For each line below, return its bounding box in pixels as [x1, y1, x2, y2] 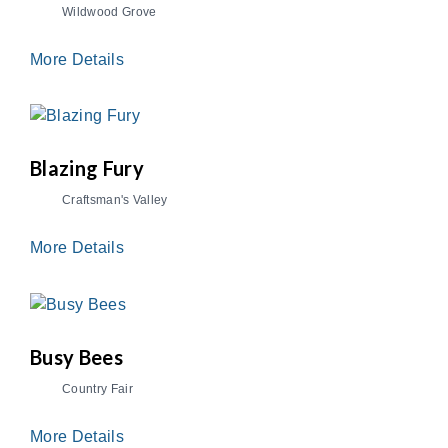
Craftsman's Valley [62, 193, 168, 208]
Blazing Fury [30, 156, 144, 181]
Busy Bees [30, 345, 123, 370]
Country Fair [62, 382, 133, 397]
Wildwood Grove [62, 4, 157, 19]
